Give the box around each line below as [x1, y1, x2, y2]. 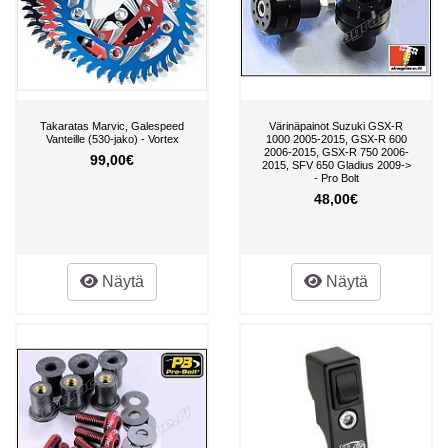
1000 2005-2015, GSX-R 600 [265, 132, 407, 145]
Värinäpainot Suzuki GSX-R [269, 119, 403, 132]
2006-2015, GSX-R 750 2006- [263, 145, 409, 158]
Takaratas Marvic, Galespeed [40, 119, 184, 132]
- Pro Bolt [313, 171, 359, 184]
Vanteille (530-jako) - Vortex [45, 132, 179, 145]
